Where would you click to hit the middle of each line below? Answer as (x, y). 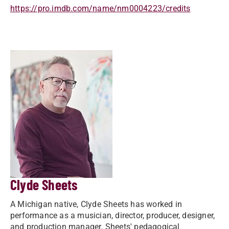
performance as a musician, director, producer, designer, (113, 215)
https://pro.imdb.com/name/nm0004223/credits (100, 8)
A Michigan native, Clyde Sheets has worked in (96, 204)
